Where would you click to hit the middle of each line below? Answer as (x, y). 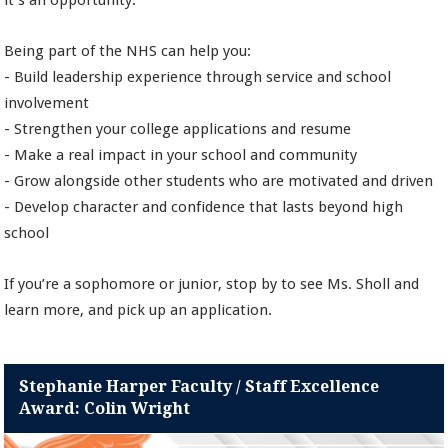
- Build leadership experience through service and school (198, 77)
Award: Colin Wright (105, 409)
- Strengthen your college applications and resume (178, 129)
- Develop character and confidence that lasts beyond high (204, 207)
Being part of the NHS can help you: (128, 51)
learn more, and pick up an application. (138, 310)
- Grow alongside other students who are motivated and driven (219, 181)
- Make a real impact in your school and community (181, 155)
